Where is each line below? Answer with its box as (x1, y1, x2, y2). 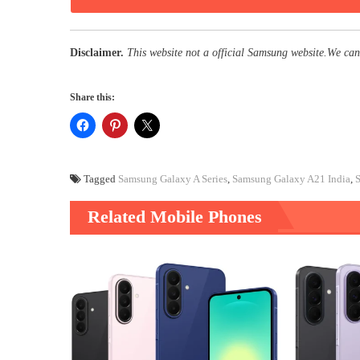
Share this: (70, 91, 115, 103)
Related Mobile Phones (88, 206, 262, 227)
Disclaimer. (70, 46, 124, 59)
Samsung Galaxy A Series (118, 172, 227, 185)
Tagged (84, 172, 118, 185)
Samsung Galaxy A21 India (232, 172, 350, 185)
